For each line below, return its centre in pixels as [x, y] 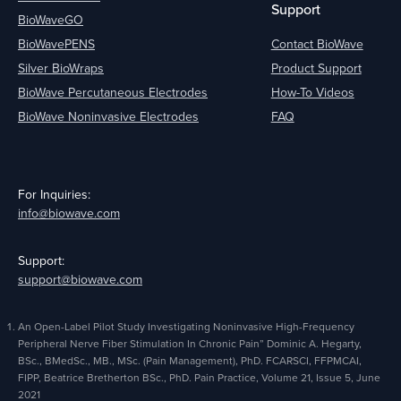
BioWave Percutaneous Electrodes [113, 92]
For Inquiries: [54, 194]
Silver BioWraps [61, 68]
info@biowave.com [69, 213]
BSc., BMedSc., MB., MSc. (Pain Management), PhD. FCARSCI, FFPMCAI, [190, 360]
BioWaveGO [51, 19]
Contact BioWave [317, 43]
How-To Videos [312, 92]
